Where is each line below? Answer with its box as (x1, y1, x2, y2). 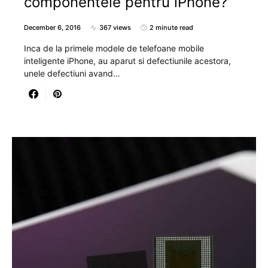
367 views (99, 23, 131, 32)
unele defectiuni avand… (24, 68, 120, 79)
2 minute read (150, 23, 193, 32)
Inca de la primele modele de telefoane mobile (24, 43, 204, 54)
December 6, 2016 (24, 23, 81, 32)
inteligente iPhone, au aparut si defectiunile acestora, (24, 56, 231, 66)
